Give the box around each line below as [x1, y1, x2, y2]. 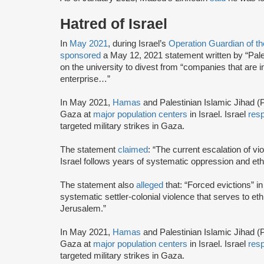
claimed [118, 144, 148, 154]
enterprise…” [60, 74, 110, 84]
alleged [136, 180, 166, 190]
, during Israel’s [108, 38, 169, 48]
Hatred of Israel [60, 15, 167, 32]
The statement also [60, 180, 136, 190]
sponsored [60, 50, 101, 60]
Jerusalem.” [60, 203, 106, 213]
